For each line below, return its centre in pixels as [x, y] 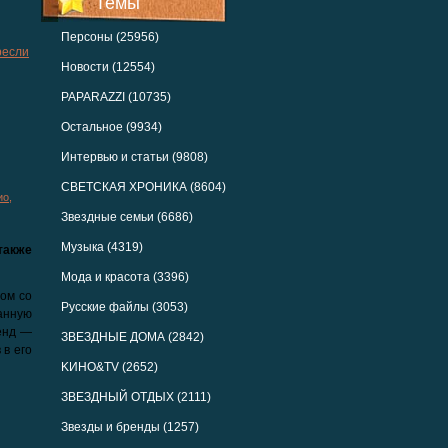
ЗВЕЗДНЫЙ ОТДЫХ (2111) [136, 397]
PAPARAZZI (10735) [116, 97]
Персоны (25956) [110, 37]
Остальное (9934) [111, 127]
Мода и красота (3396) [125, 277]
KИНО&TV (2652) [109, 367]
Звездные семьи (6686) [127, 217]
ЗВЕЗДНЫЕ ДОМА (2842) [132, 337]
